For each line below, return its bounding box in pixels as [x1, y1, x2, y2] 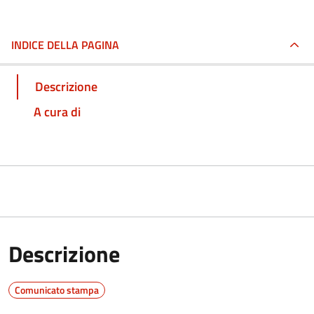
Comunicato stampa [15, 282, 99, 297]
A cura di [34, 102, 81, 121]
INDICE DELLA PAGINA [11, 36, 119, 53]
